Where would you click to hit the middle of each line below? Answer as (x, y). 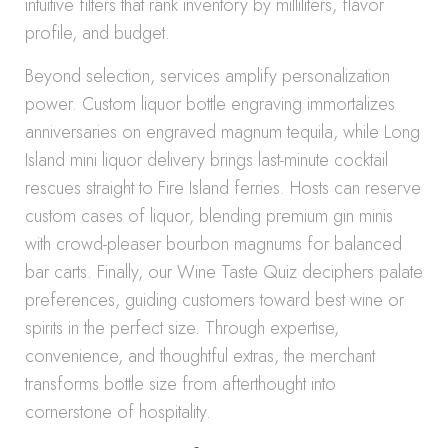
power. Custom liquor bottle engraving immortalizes (210, 104)
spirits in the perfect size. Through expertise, (182, 328)
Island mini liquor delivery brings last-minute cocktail (206, 160)
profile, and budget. (97, 33)
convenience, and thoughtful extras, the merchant (200, 356)
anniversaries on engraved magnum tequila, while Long (222, 132)
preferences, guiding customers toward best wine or (214, 300)
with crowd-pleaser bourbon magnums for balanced (213, 244)
